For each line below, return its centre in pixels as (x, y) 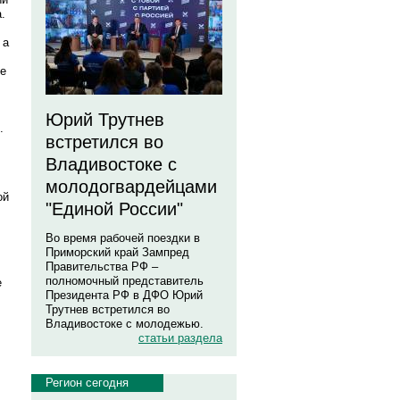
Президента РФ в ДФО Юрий (124, 295)
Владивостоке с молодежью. (125, 324)
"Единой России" (114, 209)
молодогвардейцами (131, 187)
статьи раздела (180, 338)
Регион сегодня (87, 383)
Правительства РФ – (102, 267)
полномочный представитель (125, 281)
